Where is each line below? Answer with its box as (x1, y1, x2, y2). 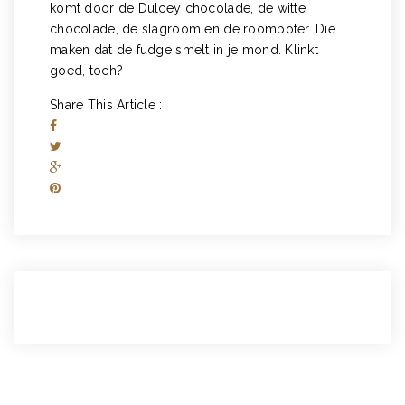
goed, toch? (50, 62, 124, 78)
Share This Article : (50, 97, 163, 112)
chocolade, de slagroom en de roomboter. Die (50, 21, 336, 36)
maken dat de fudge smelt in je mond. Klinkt (50, 42, 319, 57)
